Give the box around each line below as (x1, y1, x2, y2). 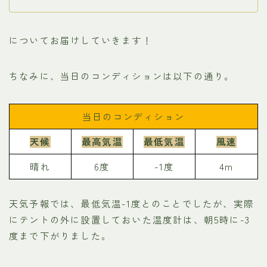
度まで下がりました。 (9, 229, 111, 243)
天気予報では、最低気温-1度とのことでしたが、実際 (9, 197, 254, 210)
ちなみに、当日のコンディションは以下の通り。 (9, 69, 235, 83)
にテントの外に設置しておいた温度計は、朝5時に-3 (9, 213, 250, 226)
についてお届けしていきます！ (9, 33, 153, 47)
